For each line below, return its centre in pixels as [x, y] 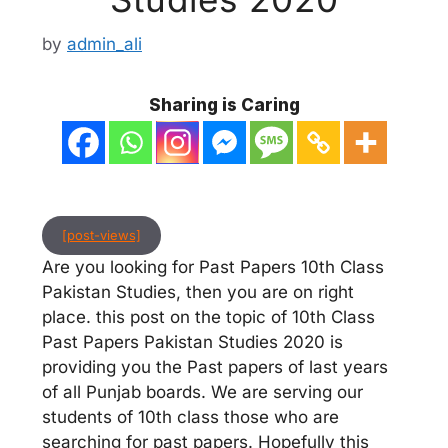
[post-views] [101, 234]
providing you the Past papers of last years [215, 366]
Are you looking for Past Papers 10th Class [213, 266]
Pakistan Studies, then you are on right [198, 291]
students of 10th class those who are [190, 416]
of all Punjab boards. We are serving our [202, 391]
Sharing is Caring [224, 104]
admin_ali [104, 43]
